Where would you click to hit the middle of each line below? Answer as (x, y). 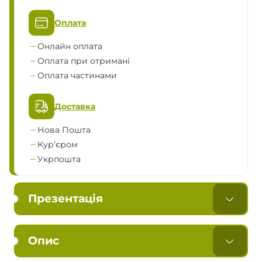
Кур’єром (58, 145)
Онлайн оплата (70, 46)
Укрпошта (59, 159)
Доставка (75, 106)
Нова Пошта (64, 130)
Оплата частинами (78, 76)
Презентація (65, 199)
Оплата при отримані (84, 61)
